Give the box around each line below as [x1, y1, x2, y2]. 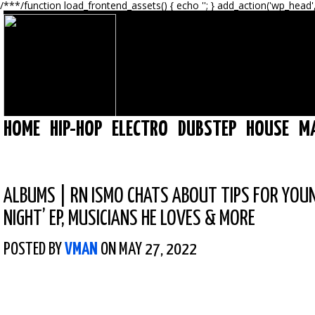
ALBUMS [4, 186, 56, 207]
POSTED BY [4, 241, 65, 258]
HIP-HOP [50, 119, 102, 140]
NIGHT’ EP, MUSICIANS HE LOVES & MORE [4, 209, 255, 229]
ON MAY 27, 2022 [98, 241, 197, 258]
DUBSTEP [178, 119, 236, 140]
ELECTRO [112, 119, 168, 140]
